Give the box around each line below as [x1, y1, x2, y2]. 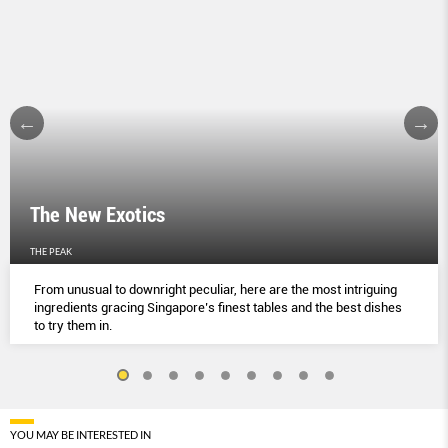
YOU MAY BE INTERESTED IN [10, 428, 151, 442]
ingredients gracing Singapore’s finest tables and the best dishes [34, 300, 402, 316]
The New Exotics [30, 203, 165, 228]
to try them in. [34, 318, 112, 334]
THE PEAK [30, 246, 72, 258]
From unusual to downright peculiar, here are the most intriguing [34, 282, 397, 298]
